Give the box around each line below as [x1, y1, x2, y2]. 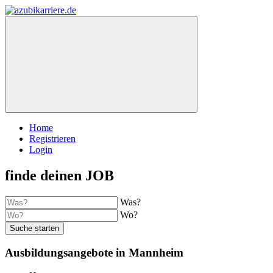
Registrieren [29, 133, 76, 144]
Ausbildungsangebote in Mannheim [5, 246, 183, 259]
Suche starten [10, 223, 59, 233]
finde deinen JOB [5, 167, 114, 183]
